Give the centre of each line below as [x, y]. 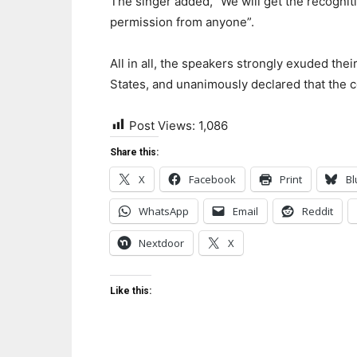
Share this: [134, 152]
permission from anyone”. [182, 22]
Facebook [212, 179]
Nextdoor [161, 243]
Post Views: [162, 125]
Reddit [318, 211]
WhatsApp [164, 211]
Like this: [131, 290]
